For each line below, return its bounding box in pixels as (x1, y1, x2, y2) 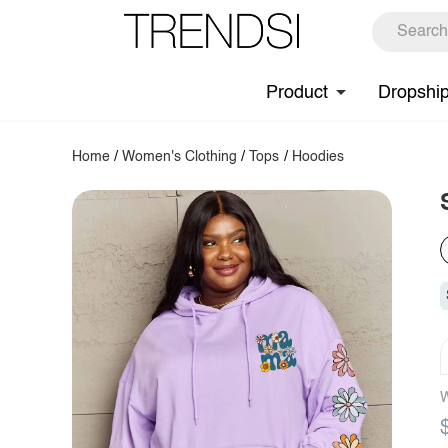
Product (266, 83, 328, 102)
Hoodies (291, 150, 344, 164)
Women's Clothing (122, 150, 238, 164)
